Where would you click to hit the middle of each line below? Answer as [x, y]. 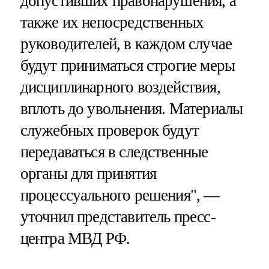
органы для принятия [88, 174]
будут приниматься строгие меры [128, 66]
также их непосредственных [112, 23]
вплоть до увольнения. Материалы [131, 109]
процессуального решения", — [120, 195]
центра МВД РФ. [75, 239]
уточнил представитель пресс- [118, 217]
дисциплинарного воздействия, [120, 87]
